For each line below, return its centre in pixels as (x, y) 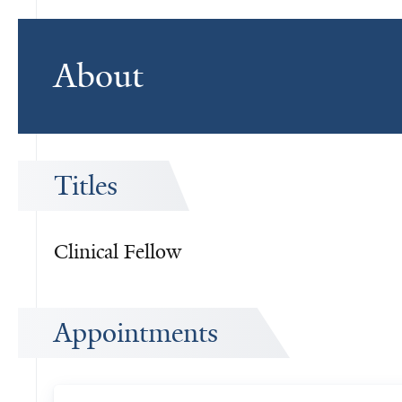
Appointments (136, 333)
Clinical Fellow (118, 252)
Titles (86, 186)
